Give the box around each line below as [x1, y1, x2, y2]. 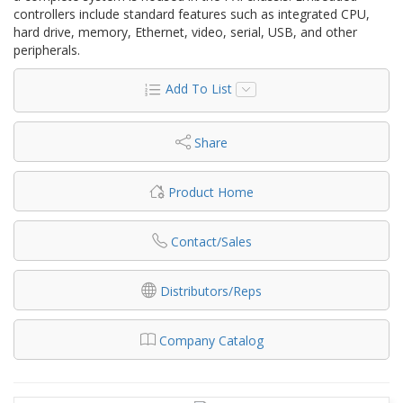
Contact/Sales [170, 232, 252, 250]
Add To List [165, 79, 232, 97]
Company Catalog [158, 331, 264, 349]
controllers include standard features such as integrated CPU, [13, 4, 370, 22]
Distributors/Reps [160, 282, 262, 300]
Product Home [168, 183, 254, 201]
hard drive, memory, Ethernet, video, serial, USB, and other [13, 22, 357, 40]
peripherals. [13, 40, 80, 58]
